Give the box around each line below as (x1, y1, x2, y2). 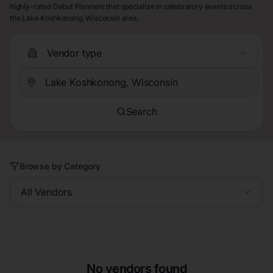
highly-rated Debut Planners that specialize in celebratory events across (10, 2, 252, 12)
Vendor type (47, 46, 102, 59)
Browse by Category (19, 161, 101, 172)
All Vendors (21, 186, 73, 199)
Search (126, 105, 157, 118)
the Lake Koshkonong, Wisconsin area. (10, 13, 139, 23)
